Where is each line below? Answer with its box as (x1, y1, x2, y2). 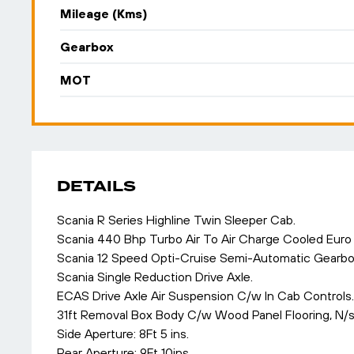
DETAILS (57, 175, 136, 198)
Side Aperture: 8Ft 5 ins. (57, 326, 189, 341)
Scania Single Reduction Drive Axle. (57, 269, 253, 284)
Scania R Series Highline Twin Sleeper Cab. (57, 213, 296, 227)
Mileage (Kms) (60, 6, 148, 21)
